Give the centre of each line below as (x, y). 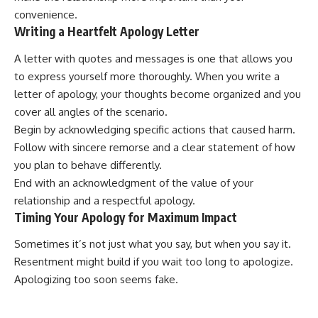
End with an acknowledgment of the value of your (134, 182)
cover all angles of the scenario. (91, 111)
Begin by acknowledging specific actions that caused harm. (155, 129)
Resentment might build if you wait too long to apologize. (154, 262)
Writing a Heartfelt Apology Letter (107, 32)
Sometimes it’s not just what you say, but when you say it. (153, 244)
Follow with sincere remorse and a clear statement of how (155, 147)
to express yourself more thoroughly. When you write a (147, 76)
